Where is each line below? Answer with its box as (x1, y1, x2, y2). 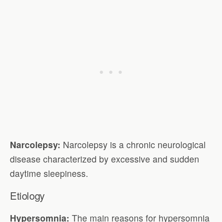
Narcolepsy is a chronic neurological (63, 138, 206, 151)
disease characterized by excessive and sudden (10, 152, 199, 165)
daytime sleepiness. (10, 166, 88, 179)
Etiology (10, 188, 45, 203)
